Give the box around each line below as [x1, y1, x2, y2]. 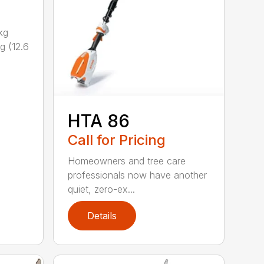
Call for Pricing [68, 131, 166, 149]
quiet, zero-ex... [68, 183, 136, 196]
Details [87, 210, 117, 222]
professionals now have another [68, 169, 207, 181]
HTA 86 [68, 110, 130, 132]
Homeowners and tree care [68, 155, 186, 167]
